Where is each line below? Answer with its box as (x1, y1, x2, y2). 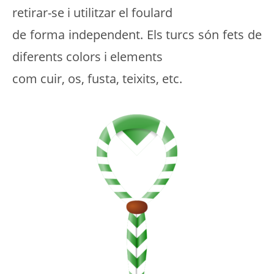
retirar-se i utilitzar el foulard (12, 4, 172, 21)
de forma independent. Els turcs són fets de (12, 26, 262, 43)
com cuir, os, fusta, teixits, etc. (12, 70, 182, 87)
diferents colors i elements (12, 48, 163, 65)
